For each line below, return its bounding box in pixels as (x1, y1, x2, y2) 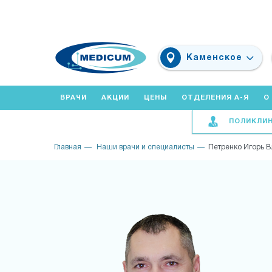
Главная (53, 144, 81, 151)
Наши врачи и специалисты (96, 144, 194, 151)
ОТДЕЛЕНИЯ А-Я (182, 95, 249, 101)
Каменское (186, 53, 243, 62)
